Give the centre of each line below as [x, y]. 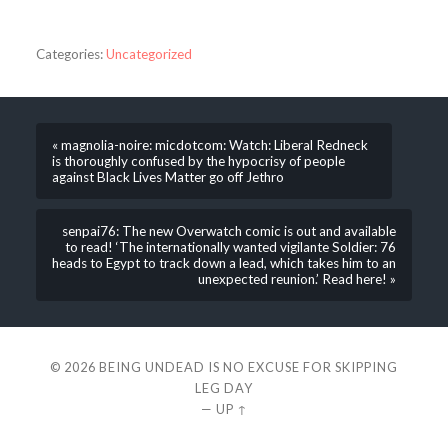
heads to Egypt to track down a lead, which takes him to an [224, 262]
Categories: [69, 54]
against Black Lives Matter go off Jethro [167, 176]
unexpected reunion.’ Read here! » [297, 278]
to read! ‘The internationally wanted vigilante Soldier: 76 [231, 246]
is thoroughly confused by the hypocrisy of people [198, 160]
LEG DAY [224, 388]
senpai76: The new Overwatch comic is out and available [229, 230]
